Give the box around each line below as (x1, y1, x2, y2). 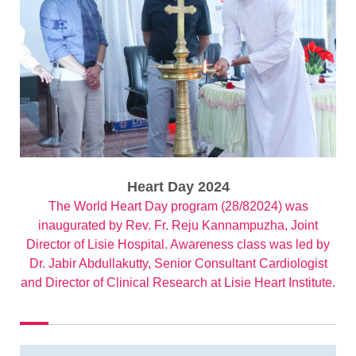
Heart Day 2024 (126, 179, 230, 195)
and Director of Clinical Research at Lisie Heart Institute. (21, 276, 335, 290)
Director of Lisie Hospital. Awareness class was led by (26, 238, 330, 252)
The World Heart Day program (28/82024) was (48, 199, 308, 214)
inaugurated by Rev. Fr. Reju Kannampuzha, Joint (38, 219, 318, 233)
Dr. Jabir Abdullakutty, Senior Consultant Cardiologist (29, 257, 327, 271)
